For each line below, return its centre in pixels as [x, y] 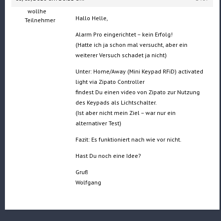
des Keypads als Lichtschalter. [116, 103]
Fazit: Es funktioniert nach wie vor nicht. [129, 140]
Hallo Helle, [92, 18]
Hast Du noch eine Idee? [109, 156]
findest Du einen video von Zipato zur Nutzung [138, 92]
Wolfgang [89, 183]
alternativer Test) [99, 123]
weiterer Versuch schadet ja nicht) [121, 55]
